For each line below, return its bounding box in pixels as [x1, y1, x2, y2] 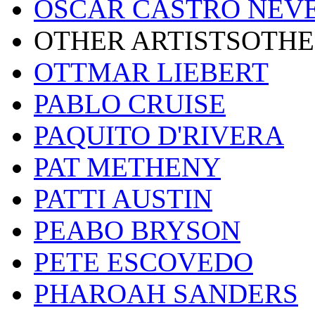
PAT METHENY [34, 152, 221, 183]
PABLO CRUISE [34, 89, 226, 120]
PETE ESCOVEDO [34, 247, 253, 278]
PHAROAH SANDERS [34, 278, 298, 309]
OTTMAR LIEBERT [34, 57, 269, 88]
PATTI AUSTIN [34, 184, 212, 214]
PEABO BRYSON [34, 215, 240, 246]
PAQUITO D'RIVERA [34, 120, 284, 151]
